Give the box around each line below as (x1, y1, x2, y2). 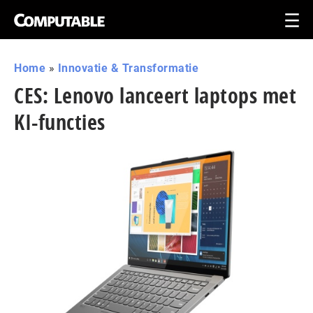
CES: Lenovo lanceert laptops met (14, 81, 296, 110)
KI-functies (14, 108, 105, 136)
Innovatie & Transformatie (57, 61, 198, 75)
